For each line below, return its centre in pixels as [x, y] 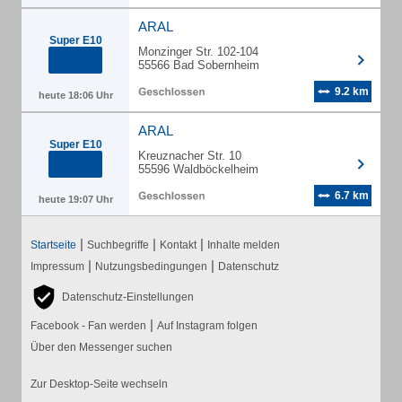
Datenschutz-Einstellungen [128, 297]
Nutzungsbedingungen [151, 267]
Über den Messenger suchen [101, 347]
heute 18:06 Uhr [75, 95]
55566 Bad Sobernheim [199, 65]
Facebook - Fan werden [88, 326]
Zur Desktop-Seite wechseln [99, 384]
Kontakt [178, 245]
